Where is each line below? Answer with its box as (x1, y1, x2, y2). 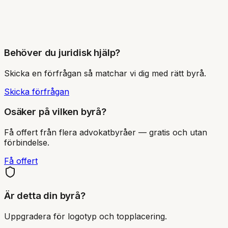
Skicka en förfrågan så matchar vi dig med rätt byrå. (4, 68, 206, 78)
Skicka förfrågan (4, 86, 69, 97)
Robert (4, 11, 31, 21)
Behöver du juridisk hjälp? (4, 46, 121, 59)
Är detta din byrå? (4, 189, 85, 202)
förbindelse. (4, 137, 49, 148)
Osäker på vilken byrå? (4, 106, 106, 118)
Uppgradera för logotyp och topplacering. (4, 211, 167, 221)
